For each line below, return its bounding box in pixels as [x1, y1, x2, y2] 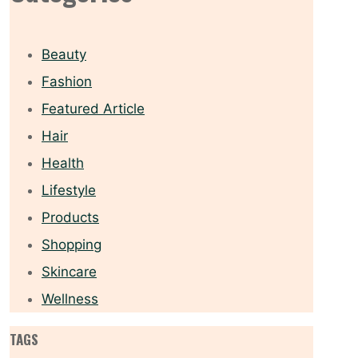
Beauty [42, 46, 86, 63]
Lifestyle [42, 182, 96, 199]
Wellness [42, 291, 98, 308]
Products [42, 209, 99, 226]
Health [42, 155, 84, 172]
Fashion [42, 74, 92, 90]
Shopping [42, 237, 101, 253]
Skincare [42, 264, 97, 280]
